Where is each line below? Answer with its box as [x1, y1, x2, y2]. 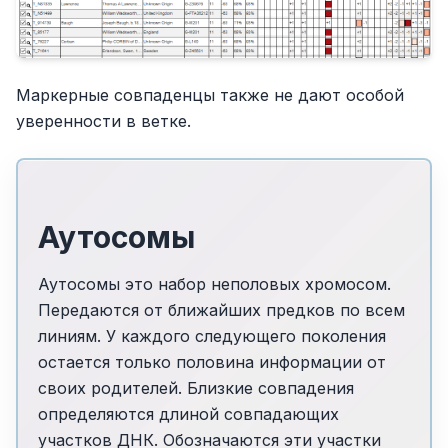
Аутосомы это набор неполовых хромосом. [37, 274, 391, 295]
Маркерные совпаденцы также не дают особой [16, 84, 404, 105]
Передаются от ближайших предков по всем [37, 300, 405, 321]
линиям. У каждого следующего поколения [37, 326, 386, 347]
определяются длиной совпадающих [37, 404, 339, 425]
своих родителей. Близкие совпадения [37, 378, 354, 399]
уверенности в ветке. [16, 110, 191, 131]
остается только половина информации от [37, 352, 386, 373]
